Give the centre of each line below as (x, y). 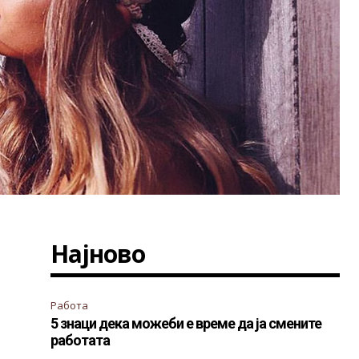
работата (81, 340)
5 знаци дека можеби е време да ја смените (186, 323)
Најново (98, 253)
